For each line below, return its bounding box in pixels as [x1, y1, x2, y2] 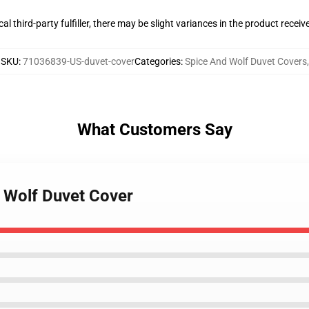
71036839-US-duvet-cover [22, 56, 134, 67]
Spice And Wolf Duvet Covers [184, 56, 307, 67]
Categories [134, 56, 181, 67]
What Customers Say [77, 120, 232, 139]
